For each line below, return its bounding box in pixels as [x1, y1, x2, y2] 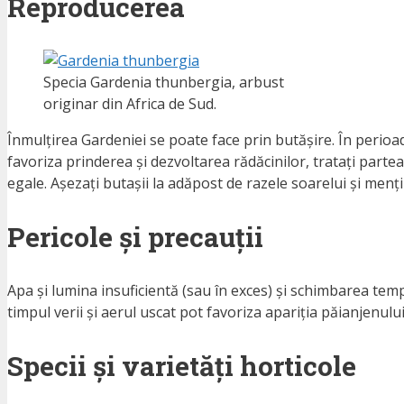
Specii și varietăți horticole [7, 347, 356, 383]
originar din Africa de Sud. [43, 93, 216, 114]
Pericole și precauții [7, 218, 263, 254]
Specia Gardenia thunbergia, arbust [43, 71, 284, 92]
